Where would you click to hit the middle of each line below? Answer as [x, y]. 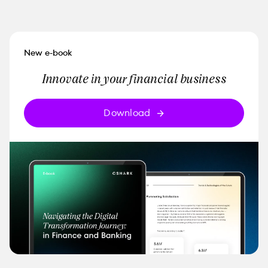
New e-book [48, 53]
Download [127, 113]
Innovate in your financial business [134, 78]
